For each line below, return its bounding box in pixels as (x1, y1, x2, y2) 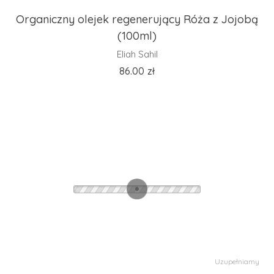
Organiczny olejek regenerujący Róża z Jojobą (16, 12, 258, 26)
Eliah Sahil (116, 48, 158, 60)
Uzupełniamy (215, 257, 259, 266)
